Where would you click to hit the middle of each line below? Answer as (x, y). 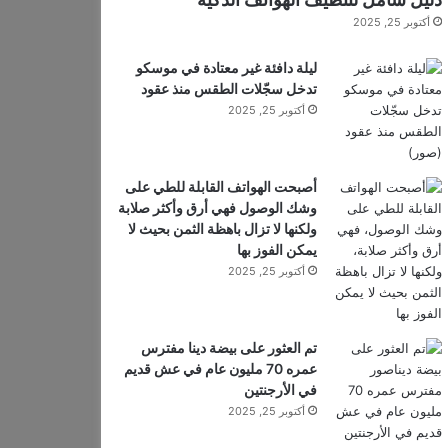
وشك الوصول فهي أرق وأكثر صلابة (217, 207)
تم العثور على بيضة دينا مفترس (228, 347)
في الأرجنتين (280, 389)
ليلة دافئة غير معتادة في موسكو (226, 67)
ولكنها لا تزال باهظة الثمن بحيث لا (222, 228)
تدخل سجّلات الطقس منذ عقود (228, 88)
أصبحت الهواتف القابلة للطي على (220, 186)
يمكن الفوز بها (276, 249)
